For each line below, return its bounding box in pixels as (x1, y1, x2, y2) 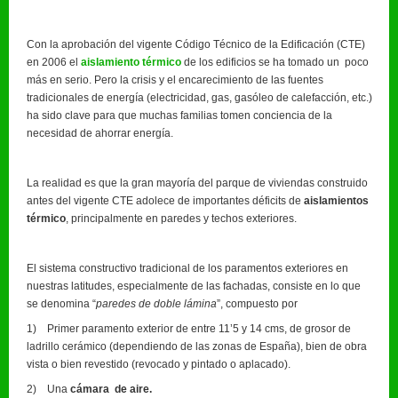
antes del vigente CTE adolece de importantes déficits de (27, 194, 304, 207)
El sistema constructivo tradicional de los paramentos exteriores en (27, 261, 348, 275)
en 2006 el (27, 55, 81, 68)
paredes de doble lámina (96, 297, 217, 310)
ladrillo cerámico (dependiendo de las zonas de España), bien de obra (27, 339, 367, 353)
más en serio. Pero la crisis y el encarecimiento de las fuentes (27, 73, 323, 86)
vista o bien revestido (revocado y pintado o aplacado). (27, 357, 291, 370)
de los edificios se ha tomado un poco (184, 55, 369, 68)
